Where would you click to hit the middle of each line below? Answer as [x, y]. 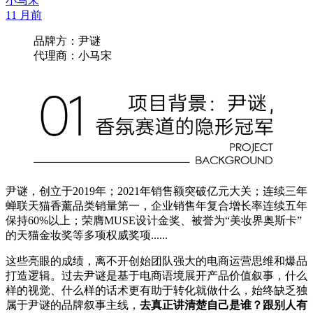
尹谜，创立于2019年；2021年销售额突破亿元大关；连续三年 [156, 191]
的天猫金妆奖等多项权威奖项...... [87, 235]
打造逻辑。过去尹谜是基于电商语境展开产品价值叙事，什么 [156, 276]
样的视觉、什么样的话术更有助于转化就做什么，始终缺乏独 [156, 290]
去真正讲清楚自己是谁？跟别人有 [224, 305]
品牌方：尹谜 [67, 41]
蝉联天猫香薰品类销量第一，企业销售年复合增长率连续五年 [156, 206]
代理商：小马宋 [73, 55]
